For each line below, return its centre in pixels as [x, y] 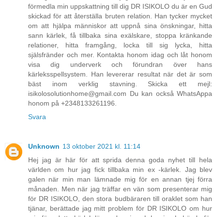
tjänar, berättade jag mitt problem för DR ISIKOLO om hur [120, 209]
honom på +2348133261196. [72, 103]
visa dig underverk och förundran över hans [120, 64]
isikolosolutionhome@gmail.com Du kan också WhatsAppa [120, 93]
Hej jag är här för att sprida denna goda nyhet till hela [120, 160]
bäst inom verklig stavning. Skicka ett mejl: [120, 84]
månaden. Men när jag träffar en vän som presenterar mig [120, 189]
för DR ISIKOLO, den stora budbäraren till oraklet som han [120, 199]
